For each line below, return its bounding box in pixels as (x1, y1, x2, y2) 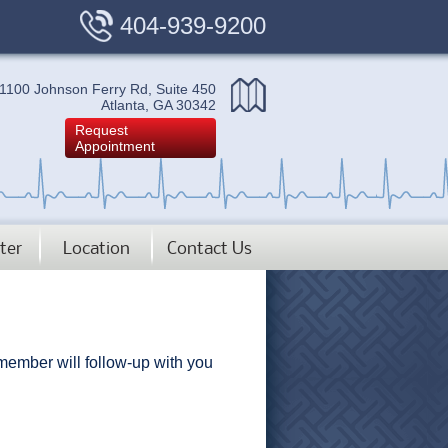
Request (75, 122, 128, 138)
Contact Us (167, 236, 252, 259)
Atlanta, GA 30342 (101, 97, 216, 113)
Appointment (75, 138, 155, 154)
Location (54, 236, 138, 259)
